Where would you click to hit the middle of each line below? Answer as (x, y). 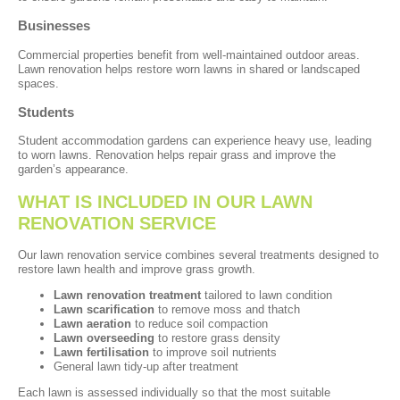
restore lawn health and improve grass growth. (137, 270)
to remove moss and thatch (227, 310)
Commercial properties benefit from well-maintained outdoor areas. (189, 54)
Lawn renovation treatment (127, 296)
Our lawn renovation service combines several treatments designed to (198, 255)
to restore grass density (217, 338)
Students (46, 112)
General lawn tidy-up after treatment (146, 367)
